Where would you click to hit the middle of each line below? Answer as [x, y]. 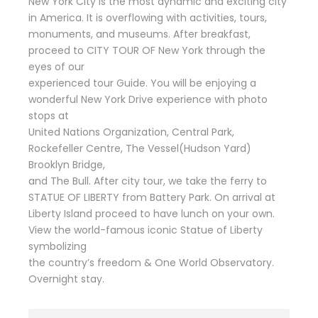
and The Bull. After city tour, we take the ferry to [148, 181]
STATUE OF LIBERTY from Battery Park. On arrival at [152, 197]
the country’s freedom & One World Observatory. [151, 262]
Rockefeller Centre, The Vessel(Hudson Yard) [140, 148]
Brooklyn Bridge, [67, 164]
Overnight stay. [66, 279]
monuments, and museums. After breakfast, [139, 34]
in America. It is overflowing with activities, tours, [148, 17]
